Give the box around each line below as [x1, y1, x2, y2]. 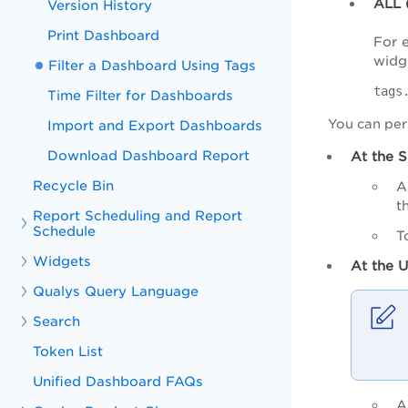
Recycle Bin [33, 178, 115, 193]
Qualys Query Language [33, 283, 199, 299]
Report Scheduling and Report [33, 208, 243, 223]
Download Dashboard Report [47, 148, 250, 163]
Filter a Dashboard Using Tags [48, 57, 257, 73]
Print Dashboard [47, 27, 160, 43]
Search [33, 313, 81, 329]
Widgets [33, 253, 92, 269]
